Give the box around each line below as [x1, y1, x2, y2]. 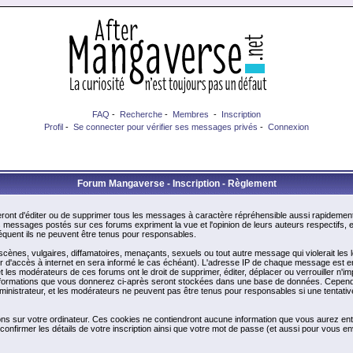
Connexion [268, 122, 309, 132]
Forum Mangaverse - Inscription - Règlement [76, 178, 277, 189]
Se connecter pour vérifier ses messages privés [73, 122, 258, 132]
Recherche [120, 110, 162, 119]
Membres [173, 110, 209, 119]
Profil [44, 122, 63, 132]
